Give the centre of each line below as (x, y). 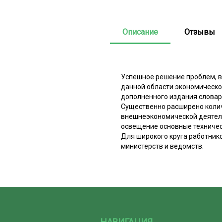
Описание (140, 32)
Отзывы (200, 32)
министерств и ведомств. (162, 146)
